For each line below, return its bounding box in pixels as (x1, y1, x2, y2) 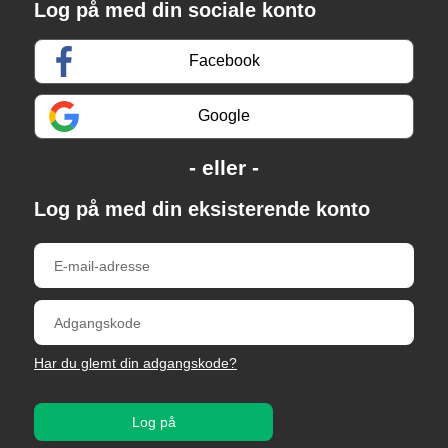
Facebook (188, 52, 260, 70)
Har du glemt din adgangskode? (34, 355, 237, 372)
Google (198, 107, 250, 125)
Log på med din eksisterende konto (34, 197, 370, 220)
